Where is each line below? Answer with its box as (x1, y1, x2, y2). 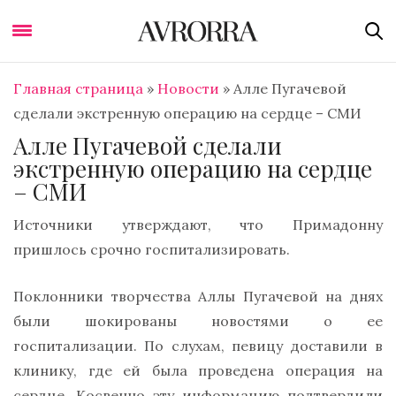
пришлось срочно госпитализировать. (13, 240, 290, 259)
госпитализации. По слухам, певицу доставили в (13, 337, 383, 355)
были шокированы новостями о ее (13, 312, 383, 331)
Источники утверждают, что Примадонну (13, 216, 383, 234)
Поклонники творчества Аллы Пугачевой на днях (13, 287, 383, 306)
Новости (157, 80, 219, 97)
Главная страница (13, 80, 143, 97)
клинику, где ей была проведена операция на (13, 362, 383, 380)
